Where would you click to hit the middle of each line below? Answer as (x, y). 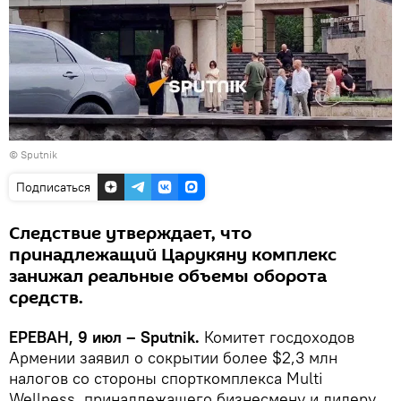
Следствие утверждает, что (130, 233)
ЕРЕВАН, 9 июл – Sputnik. (107, 337)
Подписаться (53, 187)
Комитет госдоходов (279, 337)
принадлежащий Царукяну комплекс (173, 255)
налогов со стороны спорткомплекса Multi (166, 378)
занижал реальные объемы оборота (168, 276)
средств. (46, 298)
